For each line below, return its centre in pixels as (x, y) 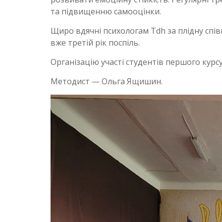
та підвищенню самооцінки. (106, 11)
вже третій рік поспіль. (95, 43)
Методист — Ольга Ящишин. (107, 81)
